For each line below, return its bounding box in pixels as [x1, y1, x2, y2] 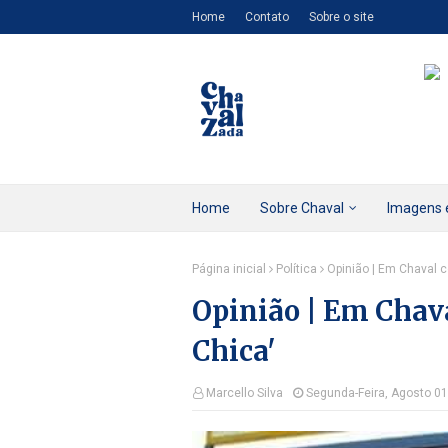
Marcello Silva [206, 386, 283, 400]
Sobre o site [309, 10, 374, 24]
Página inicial [192, 262, 266, 276]
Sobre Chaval [260, 200, 344, 216]
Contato [245, 10, 289, 24]
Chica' [192, 334, 276, 368]
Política [276, 262, 317, 276]
